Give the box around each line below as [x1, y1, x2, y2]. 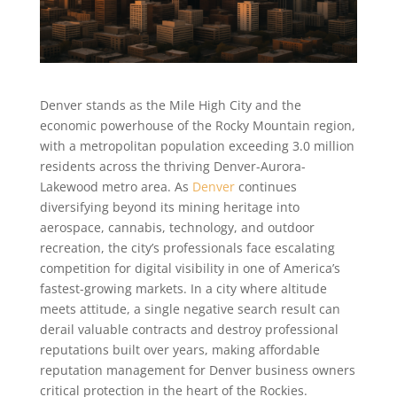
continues [234, 177, 297, 195]
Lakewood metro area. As [39, 177, 192, 195]
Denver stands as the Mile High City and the [39, 96, 301, 113]
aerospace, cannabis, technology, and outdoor [39, 218, 315, 236]
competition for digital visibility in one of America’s [39, 259, 340, 276]
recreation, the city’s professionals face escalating [39, 238, 335, 256]
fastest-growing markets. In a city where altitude [39, 279, 327, 297]
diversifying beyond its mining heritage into [39, 198, 300, 215]
